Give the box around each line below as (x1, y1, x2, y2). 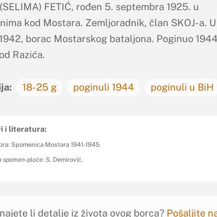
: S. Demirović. (42, 156, 83, 164)
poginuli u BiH (150, 81, 214, 93)
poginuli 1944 (73, 81, 134, 93)
